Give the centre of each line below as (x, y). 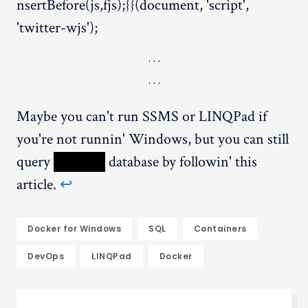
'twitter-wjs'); (57, 27)
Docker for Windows (74, 228)
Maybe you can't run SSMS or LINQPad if (142, 116)
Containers (220, 228)
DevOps (46, 256)
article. (38, 184)
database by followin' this (181, 162)
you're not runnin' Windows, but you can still (153, 139)
